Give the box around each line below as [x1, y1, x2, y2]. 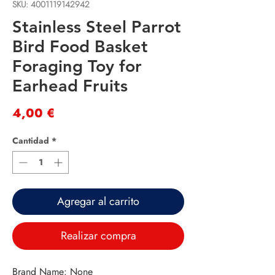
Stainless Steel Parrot [12, 17, 181, 37]
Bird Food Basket [12, 36, 148, 57]
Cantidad [12, 134, 49, 147]
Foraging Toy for [12, 56, 142, 77]
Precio [55, 104, 93, 122]
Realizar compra [60, 228, 136, 244]
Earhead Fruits [12, 76, 128, 96]
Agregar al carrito [57, 193, 139, 210]
